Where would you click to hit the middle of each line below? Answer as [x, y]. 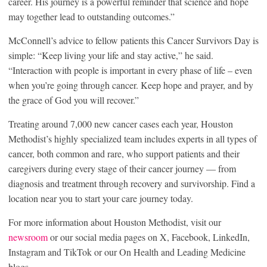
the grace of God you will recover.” [75, 100]
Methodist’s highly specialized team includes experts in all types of [133, 138]
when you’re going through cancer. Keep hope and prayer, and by [131, 85]
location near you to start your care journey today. [102, 198]
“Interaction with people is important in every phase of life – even [130, 70]
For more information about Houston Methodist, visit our [115, 222]
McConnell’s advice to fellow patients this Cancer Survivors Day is [133, 40]
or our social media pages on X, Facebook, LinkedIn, [149, 237]
